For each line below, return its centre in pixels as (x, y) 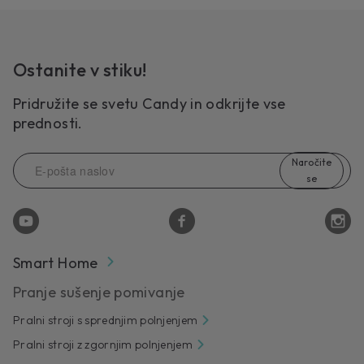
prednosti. (48, 123)
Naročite (312, 162)
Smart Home (56, 263)
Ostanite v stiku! (80, 70)
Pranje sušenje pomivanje (99, 292)
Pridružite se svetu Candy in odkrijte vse (149, 104)
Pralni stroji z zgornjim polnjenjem (103, 345)
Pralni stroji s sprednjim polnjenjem (106, 321)
